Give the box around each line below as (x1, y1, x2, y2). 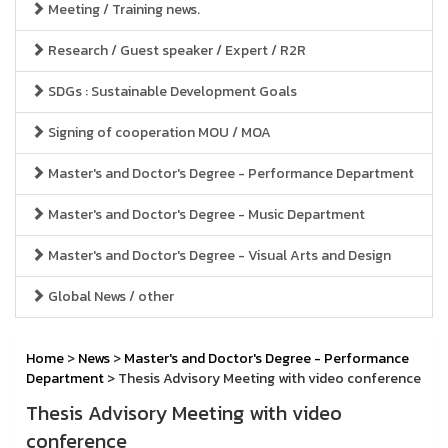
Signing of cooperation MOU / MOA (45, 122, 271, 143)
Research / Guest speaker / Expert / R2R (45, 40, 306, 61)
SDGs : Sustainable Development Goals (45, 81, 297, 102)
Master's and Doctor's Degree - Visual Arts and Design (45, 245, 391, 266)
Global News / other (45, 286, 174, 307)
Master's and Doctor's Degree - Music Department (45, 204, 365, 225)
